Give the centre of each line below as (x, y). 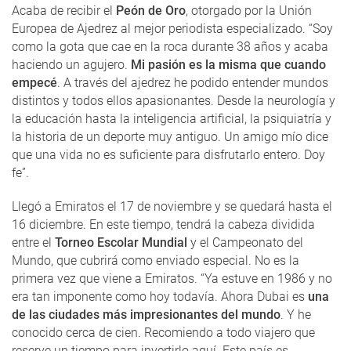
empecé (34, 82)
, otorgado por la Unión (249, 10)
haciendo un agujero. (71, 64)
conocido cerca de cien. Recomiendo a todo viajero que (163, 332)
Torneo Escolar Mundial (123, 242)
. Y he (296, 314)
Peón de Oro (151, 10)
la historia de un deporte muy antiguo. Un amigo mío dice (170, 136)
